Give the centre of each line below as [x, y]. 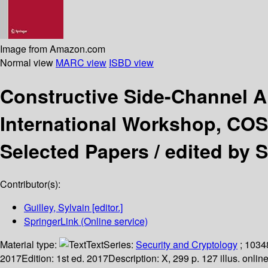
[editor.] [106, 208]
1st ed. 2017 [82, 258]
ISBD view [131, 62]
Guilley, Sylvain [57, 208]
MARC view [81, 62]
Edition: [39, 258]
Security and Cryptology [187, 245]
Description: [135, 258]
